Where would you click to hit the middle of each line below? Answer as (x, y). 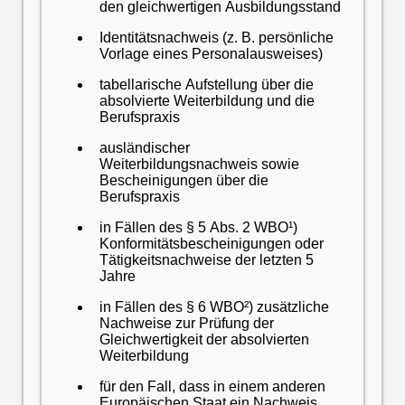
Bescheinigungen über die (184, 181)
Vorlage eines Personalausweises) (211, 54)
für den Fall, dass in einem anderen (212, 387)
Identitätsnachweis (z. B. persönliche (216, 38)
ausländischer (144, 148)
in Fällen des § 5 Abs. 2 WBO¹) (198, 228)
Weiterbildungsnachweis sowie (199, 165)
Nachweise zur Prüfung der (186, 324)
